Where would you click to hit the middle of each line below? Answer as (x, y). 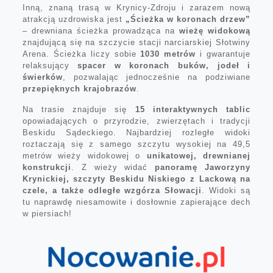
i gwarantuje (223, 54)
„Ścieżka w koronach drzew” (188, 19)
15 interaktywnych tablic (193, 110)
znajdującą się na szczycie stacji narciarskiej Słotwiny (136, 43)
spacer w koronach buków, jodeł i (164, 66)
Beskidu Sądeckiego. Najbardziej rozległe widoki (136, 133)
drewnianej (227, 156)
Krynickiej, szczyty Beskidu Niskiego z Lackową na (136, 179)
